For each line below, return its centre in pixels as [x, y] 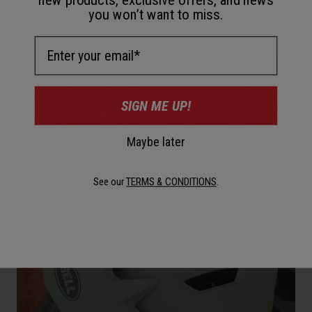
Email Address [74, 44]
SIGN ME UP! [156, 106]
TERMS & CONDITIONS [171, 181]
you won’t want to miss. [156, 14]
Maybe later [156, 142]
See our [110, 181]
